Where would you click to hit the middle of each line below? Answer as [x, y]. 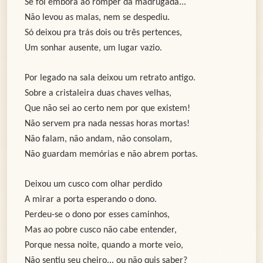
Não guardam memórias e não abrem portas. [111, 155]
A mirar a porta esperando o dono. [91, 200]
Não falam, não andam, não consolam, [98, 139]
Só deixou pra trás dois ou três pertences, [103, 33]
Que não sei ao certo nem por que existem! [107, 109]
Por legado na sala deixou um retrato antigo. [110, 78]
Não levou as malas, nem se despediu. [97, 18]
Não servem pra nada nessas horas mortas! [107, 124]
